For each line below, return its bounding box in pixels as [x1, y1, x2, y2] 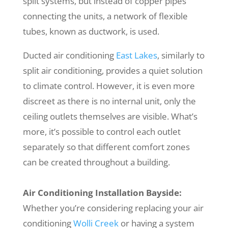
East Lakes [116, 49, 157, 62]
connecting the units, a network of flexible [22, 10, 188, 22]
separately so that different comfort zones [22, 141, 190, 153]
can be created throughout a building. [22, 156, 170, 168]
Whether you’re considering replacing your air [22, 202, 204, 214]
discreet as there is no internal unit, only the [22, 95, 196, 107]
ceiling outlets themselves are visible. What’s [22, 110, 197, 123]
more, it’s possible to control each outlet [22, 126, 181, 138]
